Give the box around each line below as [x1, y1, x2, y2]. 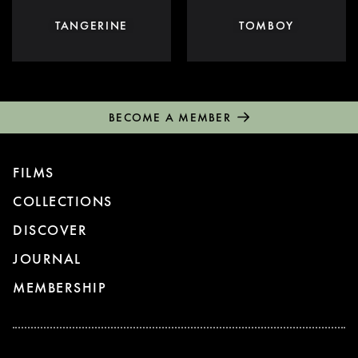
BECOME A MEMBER [109, 109, 231, 125]
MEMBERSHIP [13, 277, 106, 296]
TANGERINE [54, 17, 129, 34]
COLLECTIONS [13, 191, 113, 210]
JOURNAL [13, 249, 82, 268]
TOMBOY [238, 17, 295, 34]
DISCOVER [13, 220, 87, 239]
